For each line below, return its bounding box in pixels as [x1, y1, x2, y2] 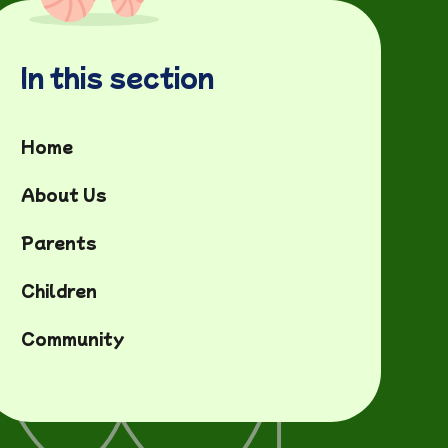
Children [20, 278, 97, 302]
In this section [20, 58, 214, 94]
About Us [20, 182, 107, 206]
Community [20, 326, 125, 350]
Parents [20, 230, 97, 254]
